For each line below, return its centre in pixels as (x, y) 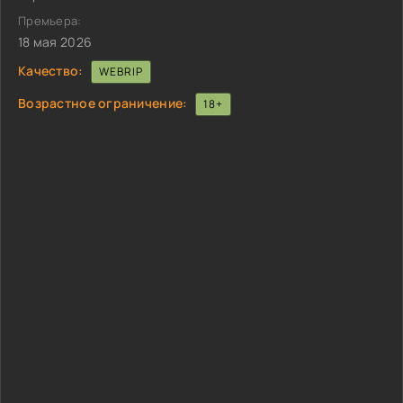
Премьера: (50, 21)
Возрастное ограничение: (103, 103)
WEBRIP (121, 72)
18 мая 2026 (55, 42)
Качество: (51, 70)
